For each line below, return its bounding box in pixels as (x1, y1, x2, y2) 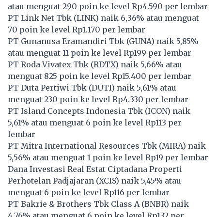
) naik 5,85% (151, 36, 199, 46)
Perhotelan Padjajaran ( (8, 175, 99, 186)
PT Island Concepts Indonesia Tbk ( (8, 106, 148, 116)
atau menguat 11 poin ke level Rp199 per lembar (8, 47, 191, 58)
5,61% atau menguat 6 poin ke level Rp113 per (8, 117, 182, 127)
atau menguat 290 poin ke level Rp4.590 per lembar (8, 1, 208, 11)
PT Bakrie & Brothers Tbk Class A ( (8, 199, 144, 209)
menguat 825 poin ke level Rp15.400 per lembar (8, 71, 191, 81)
